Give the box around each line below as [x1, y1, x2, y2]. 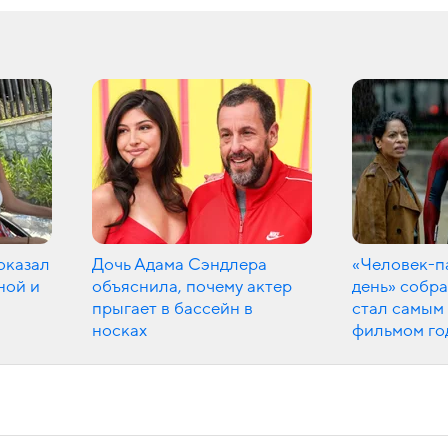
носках [92, 321, 147, 340]
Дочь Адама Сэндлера [92, 255, 267, 274]
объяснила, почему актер [92, 277, 292, 296]
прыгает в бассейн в [92, 299, 253, 318]
